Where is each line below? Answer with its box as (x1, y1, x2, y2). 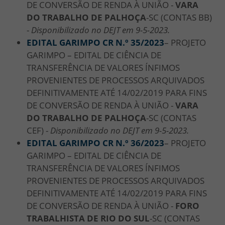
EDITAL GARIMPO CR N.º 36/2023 (27, 137, 164, 149)
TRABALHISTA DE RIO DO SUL (27, 212, 150, 224)
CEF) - (27, 124, 50, 136)
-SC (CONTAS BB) (146, 11, 212, 23)
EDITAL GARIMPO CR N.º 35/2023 (27, 36, 164, 48)
